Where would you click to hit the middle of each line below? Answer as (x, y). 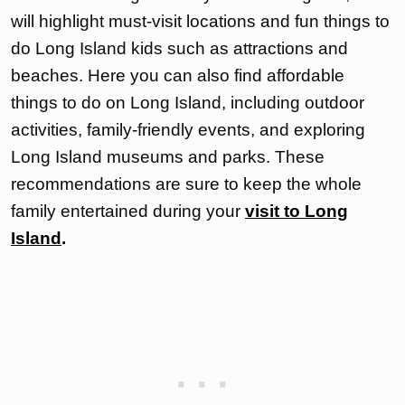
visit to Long (297, 212)
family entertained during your (128, 212)
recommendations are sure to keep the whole (186, 184)
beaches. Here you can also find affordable (178, 76)
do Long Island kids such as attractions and (179, 49)
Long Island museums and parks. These (168, 157)
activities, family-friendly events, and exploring (188, 130)
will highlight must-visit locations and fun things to (200, 22)
